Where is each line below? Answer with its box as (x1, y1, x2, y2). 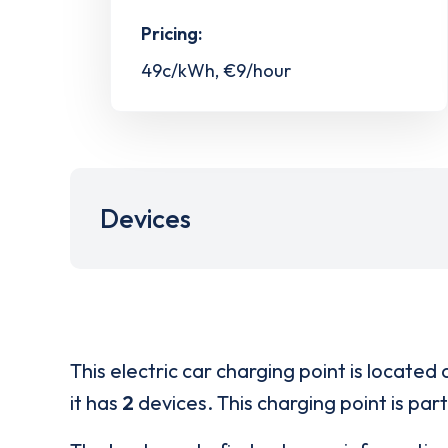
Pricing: (141, 22, 202, 46)
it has (70, 390, 122, 416)
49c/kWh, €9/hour (141, 59, 291, 83)
